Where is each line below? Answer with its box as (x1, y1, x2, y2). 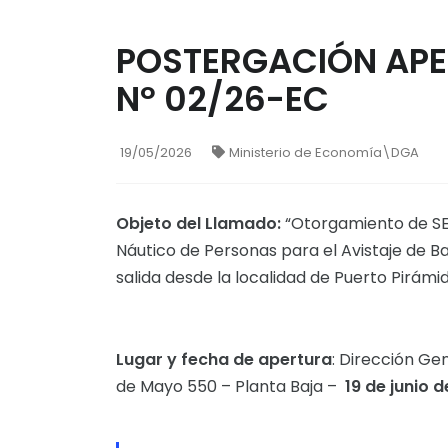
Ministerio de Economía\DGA (229, 143, 419, 162)
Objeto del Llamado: (116, 212, 281, 235)
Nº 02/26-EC (116, 75, 329, 123)
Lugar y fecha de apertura (116, 348, 332, 371)
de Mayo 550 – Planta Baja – (116, 375, 345, 398)
